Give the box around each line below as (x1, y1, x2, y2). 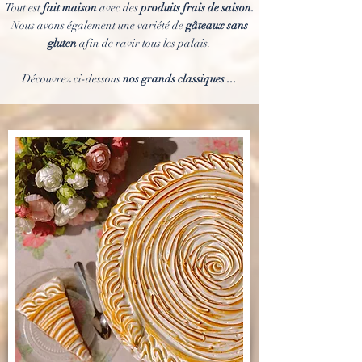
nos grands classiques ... (120, 72, 237, 86)
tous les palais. (142, 36, 211, 50)
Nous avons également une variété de (11, 19, 186, 32)
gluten (48, 36, 79, 50)
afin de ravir (79, 36, 142, 50)
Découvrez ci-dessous (22, 72, 120, 86)
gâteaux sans (185, 19, 248, 32)
